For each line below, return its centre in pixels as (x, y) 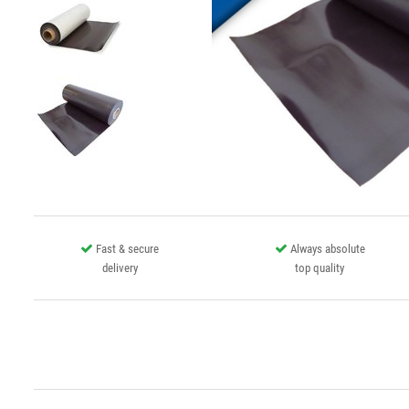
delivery (120, 267)
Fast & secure (128, 248)
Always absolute (327, 248)
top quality (320, 267)
